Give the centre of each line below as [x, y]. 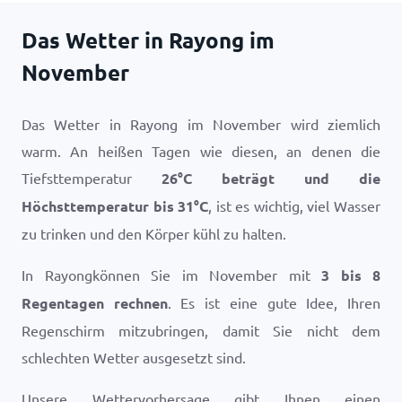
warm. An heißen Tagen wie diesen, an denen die [201, 151]
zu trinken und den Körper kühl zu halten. [154, 233]
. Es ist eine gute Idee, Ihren [274, 302]
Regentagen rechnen [95, 303]
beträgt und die [286, 178]
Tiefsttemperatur [92, 178]
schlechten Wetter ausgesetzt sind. [134, 357]
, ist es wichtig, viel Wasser [295, 205]
